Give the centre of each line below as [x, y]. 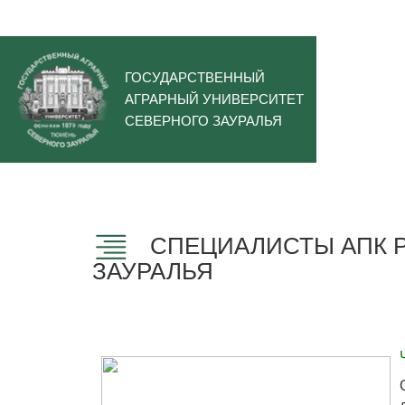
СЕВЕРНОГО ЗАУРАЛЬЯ [203, 121]
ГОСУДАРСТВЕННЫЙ [195, 77]
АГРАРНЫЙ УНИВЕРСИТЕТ [214, 99]
